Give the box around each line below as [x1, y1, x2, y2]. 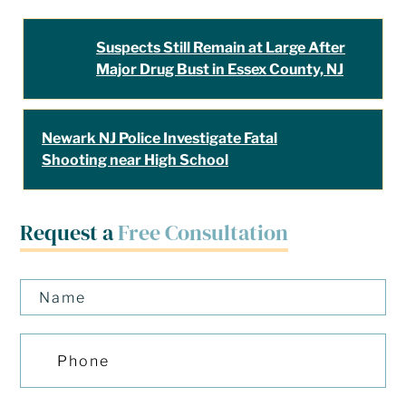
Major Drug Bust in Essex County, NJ [96, 61, 343, 78]
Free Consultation [118, 217, 289, 247]
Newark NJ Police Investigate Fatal [42, 130, 277, 147]
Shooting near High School [42, 151, 228, 169]
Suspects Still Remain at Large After [96, 39, 345, 56]
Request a [20, 217, 119, 247]
